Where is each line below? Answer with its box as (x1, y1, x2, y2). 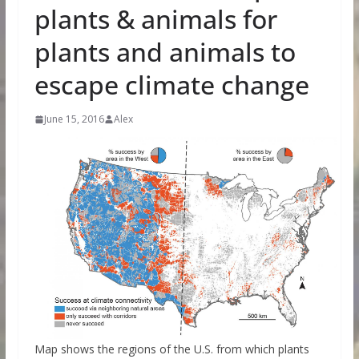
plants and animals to (34, 34, 296, 69)
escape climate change (34, 67, 309, 102)
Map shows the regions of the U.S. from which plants (34, 341, 309, 357)
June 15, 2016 (43, 112, 104, 126)
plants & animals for (34, 2, 277, 36)
